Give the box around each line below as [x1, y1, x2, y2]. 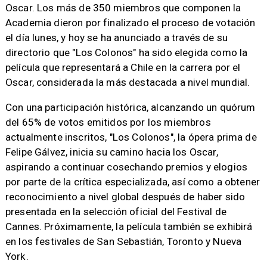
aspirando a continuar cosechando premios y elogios [5, 160, 248, 173]
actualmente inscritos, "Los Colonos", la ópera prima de [5, 131, 257, 143]
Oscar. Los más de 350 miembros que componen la [5, 1, 241, 14]
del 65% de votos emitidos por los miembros [5, 116, 211, 128]
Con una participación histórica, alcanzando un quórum [5, 101, 256, 113]
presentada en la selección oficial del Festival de [5, 205, 227, 218]
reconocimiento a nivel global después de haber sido [5, 190, 246, 203]
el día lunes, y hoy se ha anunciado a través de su [5, 31, 228, 44]
